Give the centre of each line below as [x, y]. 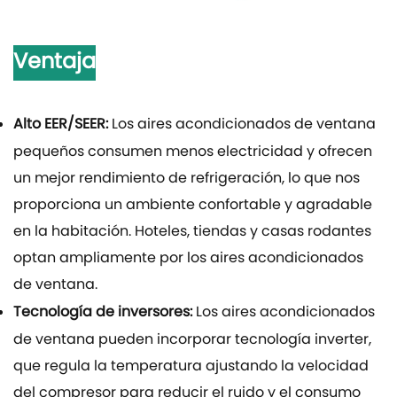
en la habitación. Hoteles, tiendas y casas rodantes [192, 232]
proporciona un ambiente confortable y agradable [193, 206]
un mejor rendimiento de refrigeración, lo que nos [187, 179]
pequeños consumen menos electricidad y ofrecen [193, 152]
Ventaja [54, 63]
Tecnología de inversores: [105, 313]
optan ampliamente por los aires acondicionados [188, 259]
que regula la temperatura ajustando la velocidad [191, 367]
